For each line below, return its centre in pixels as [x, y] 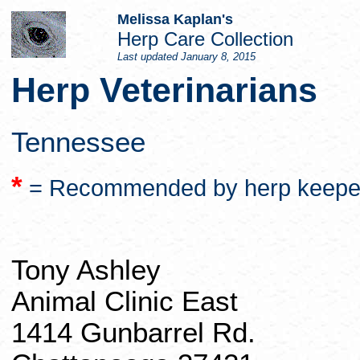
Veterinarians [204, 90]
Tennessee [78, 143]
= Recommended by [137, 188]
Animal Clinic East [125, 301]
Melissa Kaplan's [175, 19]
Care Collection [226, 39]
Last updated [149, 57]
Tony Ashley [86, 270]
